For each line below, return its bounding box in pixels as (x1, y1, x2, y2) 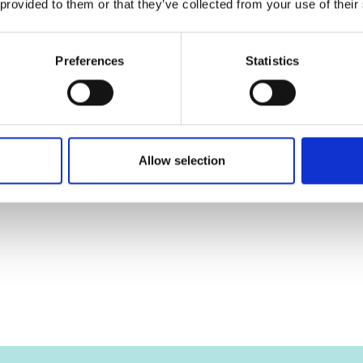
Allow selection (138, 153, 225, 168)
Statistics (246, 53, 299, 68)
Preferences (55, 53, 125, 68)
